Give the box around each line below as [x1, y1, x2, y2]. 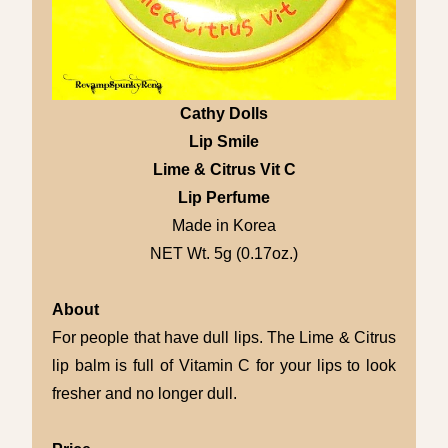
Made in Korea [172, 217, 276, 235]
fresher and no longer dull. [52, 385, 237, 403]
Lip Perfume [178, 189, 270, 207]
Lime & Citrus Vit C [152, 161, 296, 179]
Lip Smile [189, 133, 259, 151]
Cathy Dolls [180, 105, 268, 123]
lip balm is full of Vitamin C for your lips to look [52, 357, 396, 375]
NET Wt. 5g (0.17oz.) [150, 245, 298, 263]
